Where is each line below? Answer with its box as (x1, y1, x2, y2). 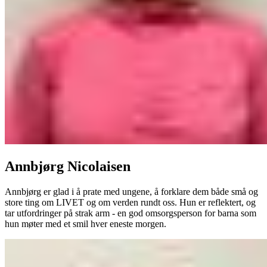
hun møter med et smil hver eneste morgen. (5, 218, 166, 229)
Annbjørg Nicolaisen (5, 158, 131, 174)
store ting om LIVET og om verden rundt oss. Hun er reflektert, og (5, 197, 256, 207)
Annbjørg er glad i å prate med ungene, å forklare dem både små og (5, 186, 258, 197)
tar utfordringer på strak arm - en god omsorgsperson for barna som (5, 207, 256, 218)
